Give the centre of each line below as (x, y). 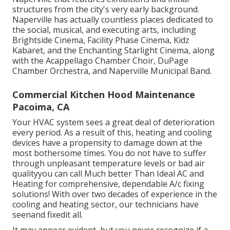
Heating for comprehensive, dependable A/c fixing (108, 184)
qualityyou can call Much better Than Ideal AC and (108, 173)
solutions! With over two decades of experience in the (115, 194)
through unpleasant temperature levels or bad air (109, 163)
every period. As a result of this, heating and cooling (112, 132)
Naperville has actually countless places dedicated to (113, 19)
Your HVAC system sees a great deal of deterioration (113, 122)
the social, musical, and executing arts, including (104, 30)
